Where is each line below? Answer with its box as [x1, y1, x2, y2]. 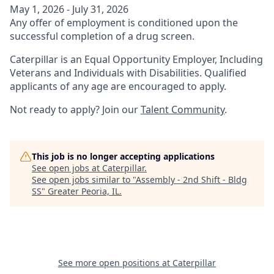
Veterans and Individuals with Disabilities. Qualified [10, 66, 246, 80]
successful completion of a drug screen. [10, 29, 194, 43]
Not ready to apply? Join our [10, 103, 141, 116]
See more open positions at [58, 257, 172, 268]
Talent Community [141, 103, 224, 116]
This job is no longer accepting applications [32, 150, 215, 162]
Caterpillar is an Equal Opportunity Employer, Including [10, 53, 263, 66]
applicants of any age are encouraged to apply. [10, 80, 226, 93]
